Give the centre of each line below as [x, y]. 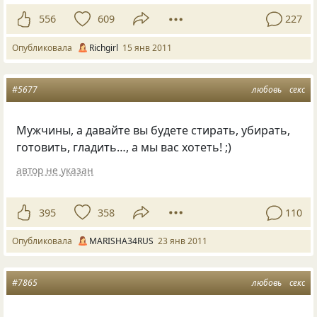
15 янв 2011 [147, 47]
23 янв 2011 [183, 241]
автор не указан [55, 171]
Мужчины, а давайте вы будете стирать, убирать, [154, 130]
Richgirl [104, 47]
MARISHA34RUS [121, 241]
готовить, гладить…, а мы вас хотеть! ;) [124, 147]
